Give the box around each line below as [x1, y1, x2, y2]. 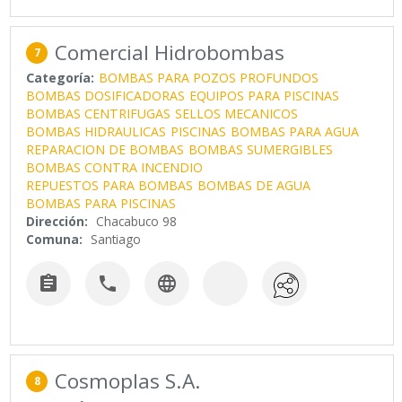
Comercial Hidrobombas [55, 39, 285, 67]
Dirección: [26, 213, 89, 231]
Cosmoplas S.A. [55, 366, 202, 395]
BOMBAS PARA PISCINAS [26, 195, 177, 213]
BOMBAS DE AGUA [197, 177, 311, 195]
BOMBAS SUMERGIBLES [188, 141, 334, 159]
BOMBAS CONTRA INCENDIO [26, 159, 204, 177]
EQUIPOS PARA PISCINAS [189, 87, 340, 105]
